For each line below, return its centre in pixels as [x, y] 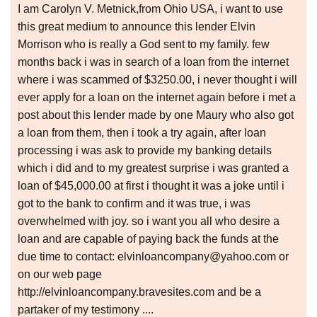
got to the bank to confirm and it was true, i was [134, 204]
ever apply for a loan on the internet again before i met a [157, 98]
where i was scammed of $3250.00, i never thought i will [157, 80]
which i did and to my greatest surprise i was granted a [153, 168]
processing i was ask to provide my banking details [145, 151]
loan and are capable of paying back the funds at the [148, 239]
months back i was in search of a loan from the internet [153, 62]
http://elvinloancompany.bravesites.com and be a [139, 292]
